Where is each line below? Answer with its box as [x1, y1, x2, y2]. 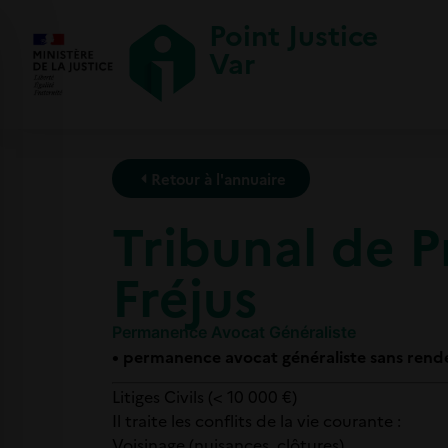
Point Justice [208, 14, 378, 53]
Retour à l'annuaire [151, 168, 286, 190]
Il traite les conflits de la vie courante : [112, 409, 401, 432]
